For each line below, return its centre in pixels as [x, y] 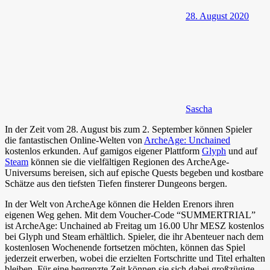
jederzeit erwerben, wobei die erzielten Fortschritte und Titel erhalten [135, 259]
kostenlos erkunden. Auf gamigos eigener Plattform [103, 151]
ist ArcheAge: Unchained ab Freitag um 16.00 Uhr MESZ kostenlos [134, 226]
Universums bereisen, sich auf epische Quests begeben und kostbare [134, 173]
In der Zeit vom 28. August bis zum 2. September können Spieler [128, 130]
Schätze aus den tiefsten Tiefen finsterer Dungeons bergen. [116, 184]
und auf [242, 151]
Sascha [199, 109]
